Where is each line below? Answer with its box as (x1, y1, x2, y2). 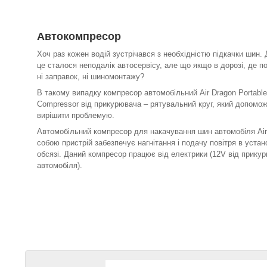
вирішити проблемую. (37, 110, 114, 120)
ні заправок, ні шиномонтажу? (37, 72, 144, 81)
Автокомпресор (37, 30, 121, 42)
